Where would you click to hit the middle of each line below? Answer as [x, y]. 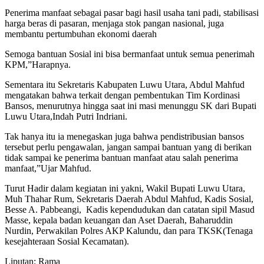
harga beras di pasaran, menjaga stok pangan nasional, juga [114, 24]
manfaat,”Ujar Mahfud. [48, 169]
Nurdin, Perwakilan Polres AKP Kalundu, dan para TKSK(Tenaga [129, 231]
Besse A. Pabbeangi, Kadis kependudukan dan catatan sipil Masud [130, 210]
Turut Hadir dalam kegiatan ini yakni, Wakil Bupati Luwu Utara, [125, 189]
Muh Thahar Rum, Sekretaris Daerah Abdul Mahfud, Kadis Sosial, [129, 199]
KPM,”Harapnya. [38, 65]
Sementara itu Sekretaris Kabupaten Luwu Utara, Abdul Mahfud [125, 85]
